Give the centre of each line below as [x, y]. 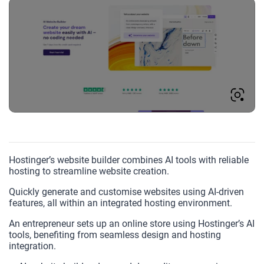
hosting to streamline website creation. [89, 171]
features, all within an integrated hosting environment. [121, 203]
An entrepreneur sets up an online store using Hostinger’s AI [132, 223]
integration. [32, 246]
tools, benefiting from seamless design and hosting [115, 235]
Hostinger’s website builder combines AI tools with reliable [129, 160]
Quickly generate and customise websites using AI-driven [126, 192]
